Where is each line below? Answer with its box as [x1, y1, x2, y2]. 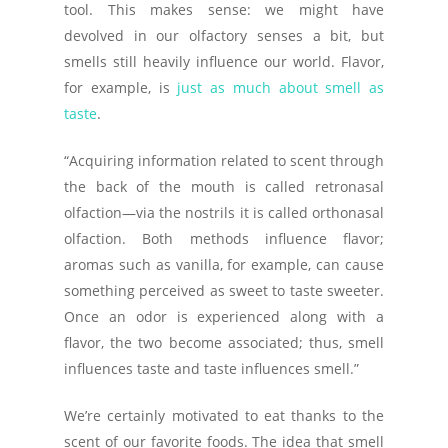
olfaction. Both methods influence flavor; [64, 229, 384, 248]
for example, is [64, 78, 178, 97]
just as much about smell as [177, 78, 384, 97]
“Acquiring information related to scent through [64, 151, 384, 170]
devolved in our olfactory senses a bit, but [64, 26, 384, 45]
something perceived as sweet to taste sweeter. [64, 281, 384, 300]
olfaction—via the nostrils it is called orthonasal [64, 203, 384, 222]
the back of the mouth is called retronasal [64, 177, 384, 196]
